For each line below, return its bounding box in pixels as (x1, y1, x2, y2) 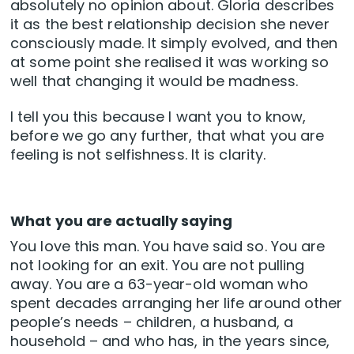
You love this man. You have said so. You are (10, 236, 326, 257)
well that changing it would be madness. (10, 71, 298, 92)
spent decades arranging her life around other (10, 293, 343, 314)
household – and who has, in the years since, (10, 331, 330, 352)
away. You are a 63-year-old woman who (10, 274, 308, 295)
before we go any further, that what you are (10, 126, 325, 146)
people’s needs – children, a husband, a (10, 312, 293, 333)
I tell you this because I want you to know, (10, 107, 307, 127)
